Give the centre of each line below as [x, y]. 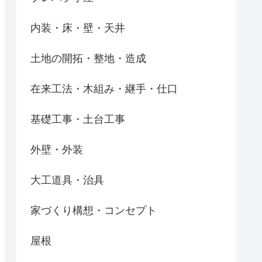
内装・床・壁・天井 [78, 28]
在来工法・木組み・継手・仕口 [104, 89]
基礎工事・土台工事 [78, 119]
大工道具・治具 [67, 180]
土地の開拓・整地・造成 [88, 58]
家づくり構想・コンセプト [94, 210]
